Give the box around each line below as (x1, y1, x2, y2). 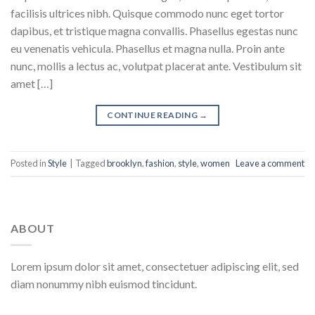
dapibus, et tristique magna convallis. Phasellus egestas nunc (11, 23, 298, 37)
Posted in (11, 157, 48, 169)
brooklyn (107, 157, 142, 169)
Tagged (75, 157, 107, 169)
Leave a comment (236, 157, 304, 169)
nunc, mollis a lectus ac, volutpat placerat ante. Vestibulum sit (11, 58, 302, 72)
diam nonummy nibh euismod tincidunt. (11, 277, 197, 291)
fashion (146, 157, 174, 169)
